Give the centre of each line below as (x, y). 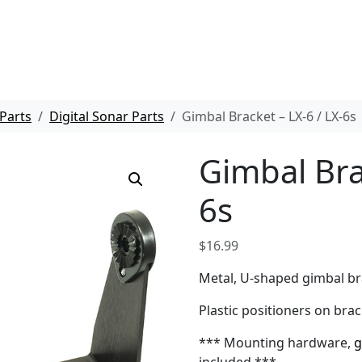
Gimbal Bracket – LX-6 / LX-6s (269, 116)
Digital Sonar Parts (107, 116)
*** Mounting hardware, (277, 343)
